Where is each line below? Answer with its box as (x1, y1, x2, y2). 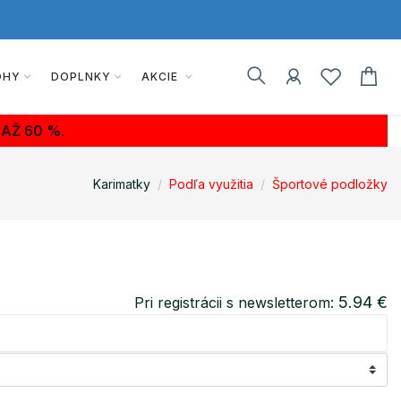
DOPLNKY (50, 70, 111, 83)
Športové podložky (272, 175, 388, 192)
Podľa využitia (169, 175, 253, 192)
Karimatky (93, 175, 150, 192)
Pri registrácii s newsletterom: (134, 294, 338, 311)
